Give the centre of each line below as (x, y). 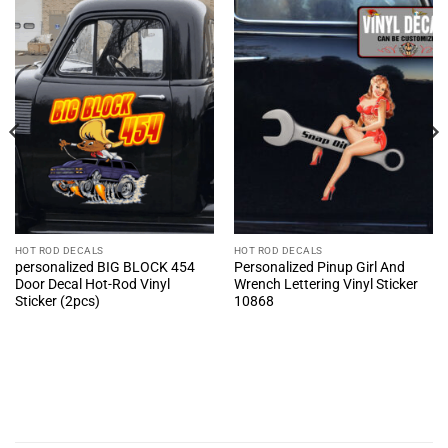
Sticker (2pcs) (57, 301)
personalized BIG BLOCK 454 (104, 267)
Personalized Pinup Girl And (319, 267)
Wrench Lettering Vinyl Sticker (325, 284)
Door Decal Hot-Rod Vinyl (92, 284)
